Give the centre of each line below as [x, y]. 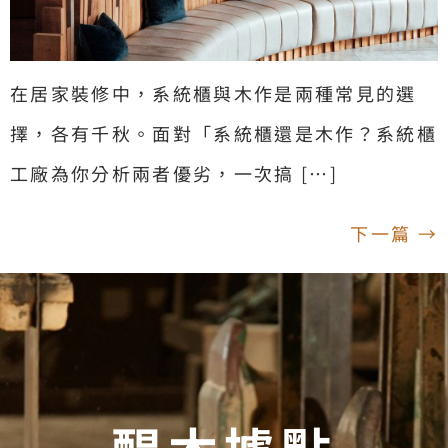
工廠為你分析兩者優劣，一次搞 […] [174, 172]
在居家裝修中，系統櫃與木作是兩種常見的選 [213, 92]
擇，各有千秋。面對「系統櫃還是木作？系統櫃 [224, 132]
